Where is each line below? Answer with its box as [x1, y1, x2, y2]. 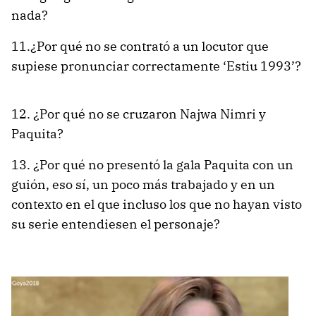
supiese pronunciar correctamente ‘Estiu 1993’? [11, 58, 301, 75]
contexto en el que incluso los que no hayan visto [11, 196, 302, 213]
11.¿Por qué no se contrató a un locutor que [11, 38, 269, 55]
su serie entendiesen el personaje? [11, 216, 220, 233]
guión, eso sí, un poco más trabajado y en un [11, 176, 275, 193]
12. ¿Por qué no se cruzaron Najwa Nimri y [11, 106, 266, 123]
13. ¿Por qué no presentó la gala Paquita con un [11, 157, 293, 174]
